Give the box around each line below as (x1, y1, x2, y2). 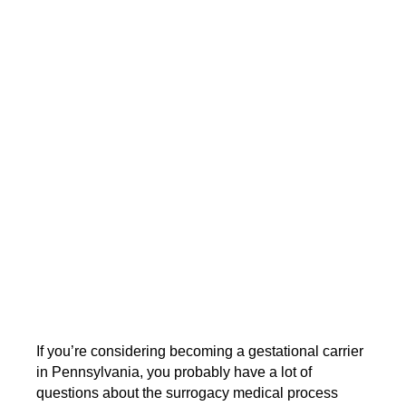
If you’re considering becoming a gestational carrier (36, 343, 364, 360)
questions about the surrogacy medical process (36, 385, 339, 401)
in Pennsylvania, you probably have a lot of (36, 364, 313, 381)
